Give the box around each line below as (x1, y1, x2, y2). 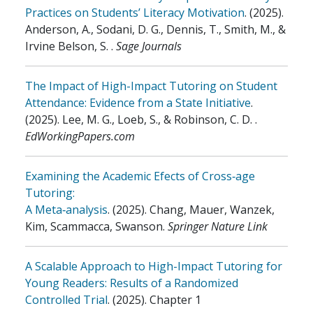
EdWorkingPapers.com (25, 129, 135, 144)
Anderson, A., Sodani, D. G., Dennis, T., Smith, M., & (25, 22, 286, 37)
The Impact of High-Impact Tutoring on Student (25, 78, 277, 94)
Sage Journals (116, 38, 182, 54)
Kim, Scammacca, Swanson (25, 219, 163, 234)
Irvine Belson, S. (25, 38, 111, 54)
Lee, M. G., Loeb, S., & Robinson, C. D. (62, 112, 255, 127)
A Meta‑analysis (25, 202, 108, 217)
